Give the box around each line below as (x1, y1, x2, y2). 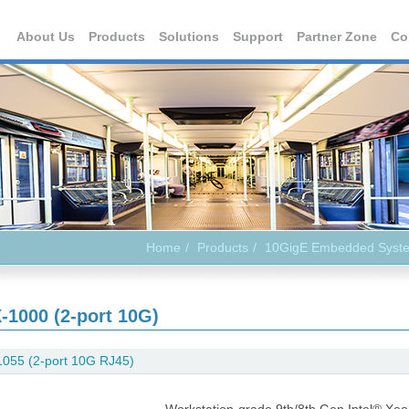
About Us (16, 29, 75, 44)
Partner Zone (297, 29, 377, 44)
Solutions (159, 29, 219, 44)
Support (233, 29, 283, 44)
